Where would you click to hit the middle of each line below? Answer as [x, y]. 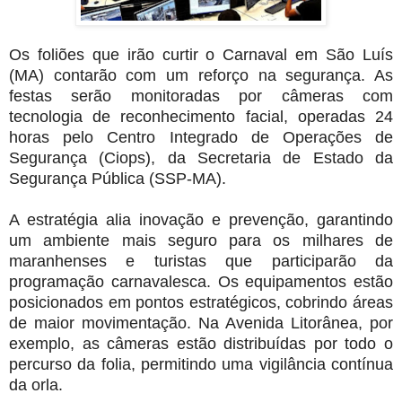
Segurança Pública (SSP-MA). [118, 178]
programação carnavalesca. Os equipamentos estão [201, 281]
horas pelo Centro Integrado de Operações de [201, 137]
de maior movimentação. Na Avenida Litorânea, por [201, 323]
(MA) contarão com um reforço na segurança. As [201, 75]
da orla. [36, 385]
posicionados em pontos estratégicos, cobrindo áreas [201, 302]
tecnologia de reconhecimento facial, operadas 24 [201, 116]
